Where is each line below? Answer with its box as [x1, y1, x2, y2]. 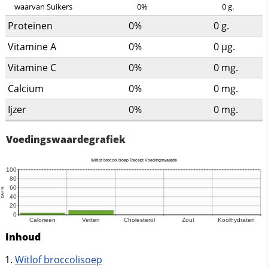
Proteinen [7, 19, 53, 33]
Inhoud [5, 230, 41, 244]
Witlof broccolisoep [14, 253, 102, 267]
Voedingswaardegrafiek [6, 133, 126, 147]
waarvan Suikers [14, 1, 72, 13]
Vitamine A [7, 40, 56, 54]
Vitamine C [7, 61, 56, 75]
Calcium [7, 82, 44, 96]
